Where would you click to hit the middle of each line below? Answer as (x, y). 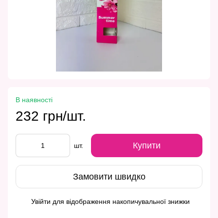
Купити (147, 146)
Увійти (41, 202)
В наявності (34, 100)
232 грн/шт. (51, 116)
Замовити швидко (109, 176)
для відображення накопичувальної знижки (120, 202)
